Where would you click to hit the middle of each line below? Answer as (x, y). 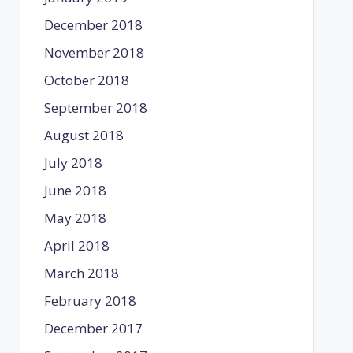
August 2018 (84, 135)
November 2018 (94, 52)
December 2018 (93, 24)
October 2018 (86, 80)
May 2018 (75, 217)
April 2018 (76, 245)
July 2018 (73, 162)
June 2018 (75, 190)
